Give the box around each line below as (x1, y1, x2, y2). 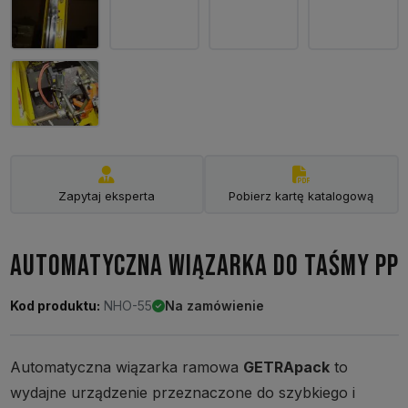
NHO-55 (99, 298, 152, 314)
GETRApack (242, 358, 330, 377)
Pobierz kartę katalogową (229, 189, 374, 204)
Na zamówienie (164, 298, 264, 314)
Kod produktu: (9, 298, 100, 314)
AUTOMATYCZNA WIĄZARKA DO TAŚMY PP (9, 249, 399, 285)
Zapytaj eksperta (58, 189, 156, 204)
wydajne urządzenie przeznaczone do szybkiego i (9, 383, 355, 403)
